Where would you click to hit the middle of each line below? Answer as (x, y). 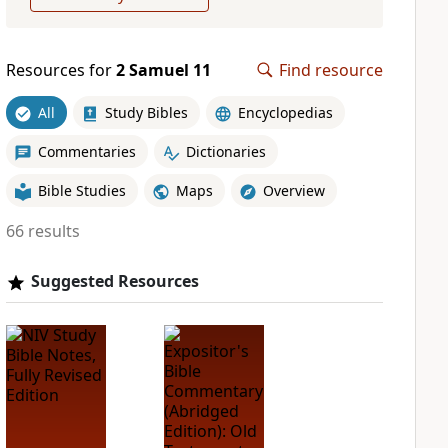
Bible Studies (81, 190)
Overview (293, 190)
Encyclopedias (285, 112)
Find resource (331, 70)
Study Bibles (146, 112)
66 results (42, 231)
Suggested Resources (114, 281)
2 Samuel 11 (163, 70)
